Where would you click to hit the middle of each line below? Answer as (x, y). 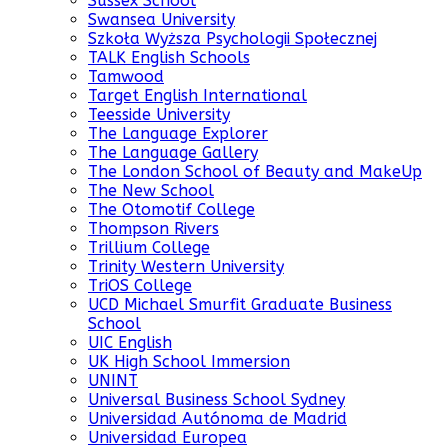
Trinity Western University (186, 267)
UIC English (130, 343)
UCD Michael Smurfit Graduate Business (240, 305)
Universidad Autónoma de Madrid (217, 419)
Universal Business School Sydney (216, 400)
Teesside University (159, 115)
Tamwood (126, 77)
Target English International (197, 96)
